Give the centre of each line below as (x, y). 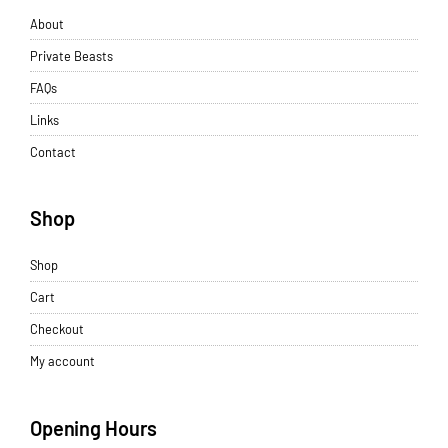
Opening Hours (94, 427)
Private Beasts (71, 55)
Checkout (57, 329)
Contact (53, 151)
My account (62, 361)
